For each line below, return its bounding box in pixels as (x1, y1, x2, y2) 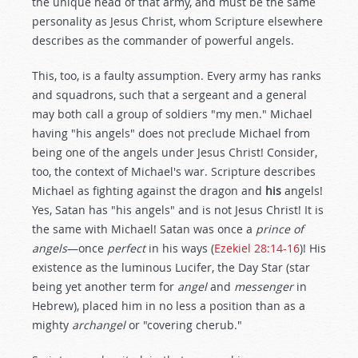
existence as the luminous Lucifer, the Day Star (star (32, 260, 310, 275)
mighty (32, 317, 72, 332)
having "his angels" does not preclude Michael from (32, 125, 310, 141)
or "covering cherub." (129, 317, 242, 332)
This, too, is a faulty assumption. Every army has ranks (32, 68, 321, 83)
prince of (256, 221, 304, 237)
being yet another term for (32, 279, 177, 294)
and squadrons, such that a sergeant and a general (32, 87, 307, 102)
